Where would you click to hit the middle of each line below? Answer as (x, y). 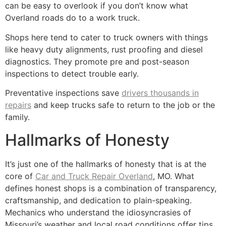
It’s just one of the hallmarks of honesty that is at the (106, 164)
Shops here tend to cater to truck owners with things (106, 37)
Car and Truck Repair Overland (94, 176)
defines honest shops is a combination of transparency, (111, 188)
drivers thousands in (160, 93)
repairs (18, 105)
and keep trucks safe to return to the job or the (123, 105)
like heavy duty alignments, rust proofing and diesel (104, 49)
